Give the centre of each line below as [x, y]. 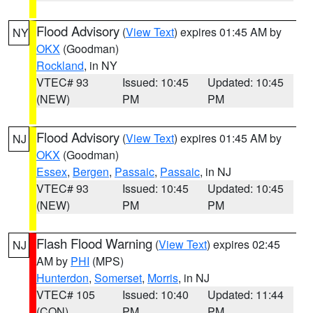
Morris [163, 278]
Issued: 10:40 [155, 294]
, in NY [101, 65]
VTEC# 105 [66, 294]
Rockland [60, 65]
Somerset [118, 278]
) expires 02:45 [243, 244]
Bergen [91, 172]
